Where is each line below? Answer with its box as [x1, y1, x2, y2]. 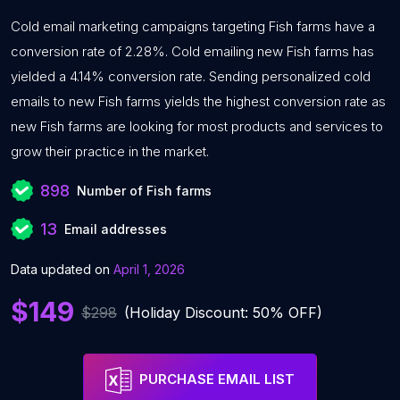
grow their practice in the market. [11, 143, 209, 160]
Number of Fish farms [77, 183, 212, 198]
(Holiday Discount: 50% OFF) [124, 303, 322, 321]
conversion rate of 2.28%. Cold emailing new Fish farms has [11, 43, 374, 60]
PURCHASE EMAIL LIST [139, 371, 295, 388]
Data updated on [11, 262, 110, 277]
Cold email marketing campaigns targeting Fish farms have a [11, 18, 375, 35]
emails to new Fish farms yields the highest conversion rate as [11, 93, 386, 110]
